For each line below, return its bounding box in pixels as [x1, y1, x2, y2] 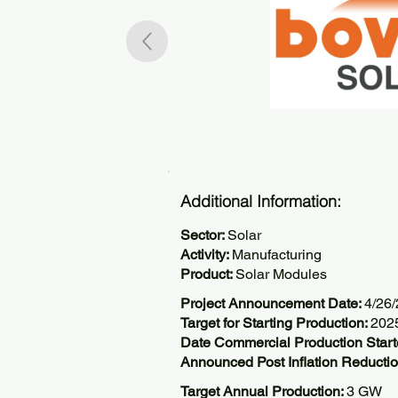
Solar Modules [235, 266, 327, 283]
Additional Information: [180, 191, 341, 211]
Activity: [180, 246, 232, 263]
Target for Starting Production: [180, 314, 370, 331]
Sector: [180, 227, 227, 243]
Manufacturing [232, 246, 322, 263]
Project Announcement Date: [180, 295, 364, 312]
